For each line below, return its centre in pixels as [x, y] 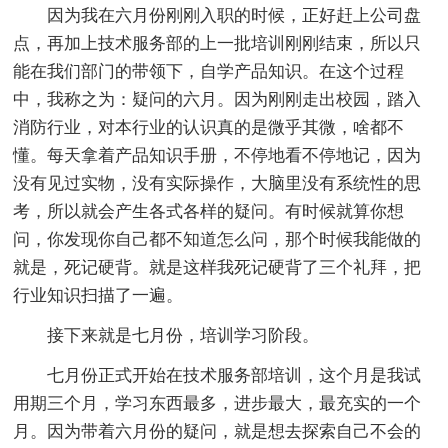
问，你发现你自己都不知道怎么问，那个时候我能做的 [217, 239]
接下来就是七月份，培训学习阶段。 [166, 335]
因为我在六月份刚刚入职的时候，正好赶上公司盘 [217, 15]
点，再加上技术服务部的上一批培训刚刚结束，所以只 [217, 43]
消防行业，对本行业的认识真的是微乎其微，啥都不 [209, 127]
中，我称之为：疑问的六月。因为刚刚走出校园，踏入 [217, 99]
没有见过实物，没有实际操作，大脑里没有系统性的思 [217, 183]
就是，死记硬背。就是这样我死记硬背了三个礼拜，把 [217, 267]
